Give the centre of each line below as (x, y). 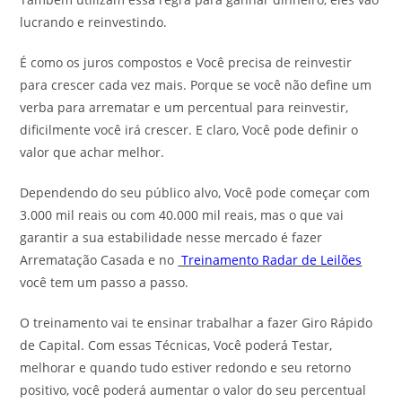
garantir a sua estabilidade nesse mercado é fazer (171, 237)
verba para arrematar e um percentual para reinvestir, (184, 107)
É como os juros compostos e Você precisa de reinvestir (186, 62)
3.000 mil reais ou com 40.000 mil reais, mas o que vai (182, 215)
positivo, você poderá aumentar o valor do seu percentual (193, 390)
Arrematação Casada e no (99, 260)
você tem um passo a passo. (105, 282)
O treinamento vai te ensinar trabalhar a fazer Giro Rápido (197, 323)
